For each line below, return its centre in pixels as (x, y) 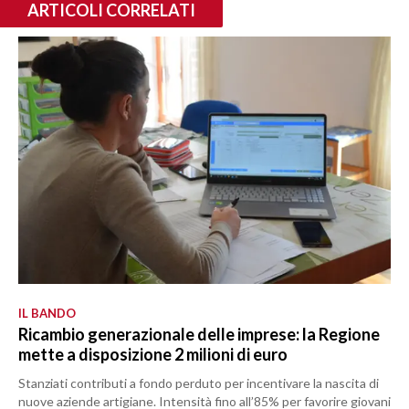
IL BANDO (47, 314)
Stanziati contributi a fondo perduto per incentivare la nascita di (199, 383)
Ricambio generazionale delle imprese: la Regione (199, 335)
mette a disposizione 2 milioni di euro (153, 355)
